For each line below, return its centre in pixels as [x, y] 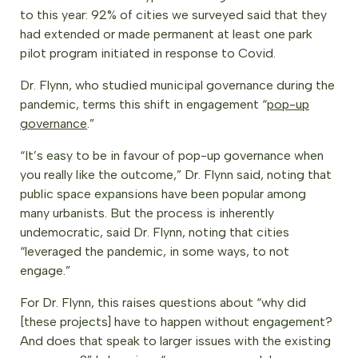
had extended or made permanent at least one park [166, 34]
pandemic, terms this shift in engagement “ [143, 104]
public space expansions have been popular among [163, 194]
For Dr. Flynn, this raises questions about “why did [163, 302]
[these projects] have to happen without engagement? [176, 322]
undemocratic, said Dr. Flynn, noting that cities [155, 232]
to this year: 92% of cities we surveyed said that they [173, 15]
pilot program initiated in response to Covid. [148, 53]
